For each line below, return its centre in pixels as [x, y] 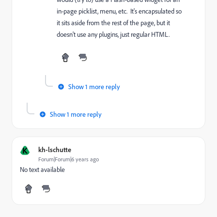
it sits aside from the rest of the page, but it [113, 23]
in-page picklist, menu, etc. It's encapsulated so [119, 11]
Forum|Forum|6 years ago [69, 159]
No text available [42, 170]
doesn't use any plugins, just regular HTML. [113, 34]
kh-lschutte [55, 149]
